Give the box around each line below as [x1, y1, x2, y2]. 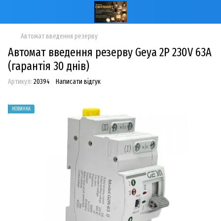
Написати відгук [56, 77, 101, 86]
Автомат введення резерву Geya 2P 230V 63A [8, 45, 212, 59]
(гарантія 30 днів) [8, 59, 89, 73]
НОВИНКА [12, 106, 31, 112]
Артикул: [8, 77, 32, 86]
